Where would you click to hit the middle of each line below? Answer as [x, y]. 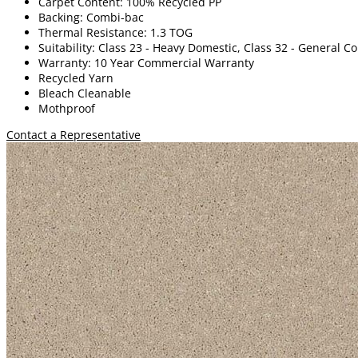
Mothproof [67, 108]
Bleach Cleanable [85, 93]
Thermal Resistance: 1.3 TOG [115, 32]
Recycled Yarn [76, 78]
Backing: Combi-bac [91, 17]
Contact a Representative [74, 134]
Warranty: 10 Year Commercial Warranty [146, 62]
